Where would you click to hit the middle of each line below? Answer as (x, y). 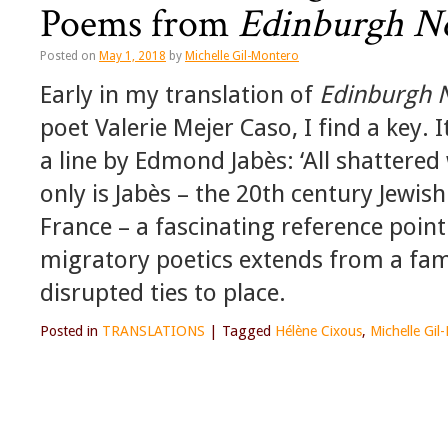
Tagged (246, 331)
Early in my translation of (179, 95)
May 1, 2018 (132, 56)
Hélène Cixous (318, 331)
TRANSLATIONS (153, 331)
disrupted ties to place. (163, 293)
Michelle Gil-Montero (242, 56)
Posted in (69, 331)
